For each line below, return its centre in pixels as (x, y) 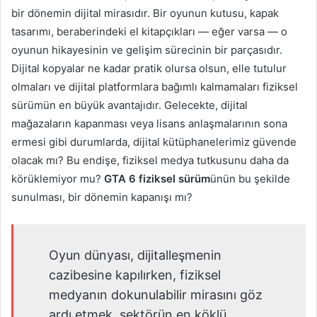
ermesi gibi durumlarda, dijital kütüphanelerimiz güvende (154, 142)
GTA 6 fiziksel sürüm (157, 179)
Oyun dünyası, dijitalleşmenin (135, 255)
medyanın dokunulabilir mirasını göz (156, 295)
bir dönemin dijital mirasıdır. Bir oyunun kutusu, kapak (145, 13)
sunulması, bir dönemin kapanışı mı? (102, 197)
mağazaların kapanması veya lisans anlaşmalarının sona (149, 124)
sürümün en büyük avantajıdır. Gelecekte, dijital (129, 105)
